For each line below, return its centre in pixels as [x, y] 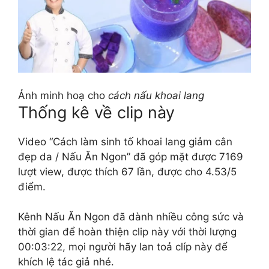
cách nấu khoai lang [156, 95]
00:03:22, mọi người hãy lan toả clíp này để [123, 246]
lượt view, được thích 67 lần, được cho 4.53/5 [127, 171]
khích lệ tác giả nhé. [66, 261]
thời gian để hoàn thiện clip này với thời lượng [127, 231]
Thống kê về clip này [96, 112]
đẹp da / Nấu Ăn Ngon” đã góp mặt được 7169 [131, 156]
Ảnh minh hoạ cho [63, 95]
